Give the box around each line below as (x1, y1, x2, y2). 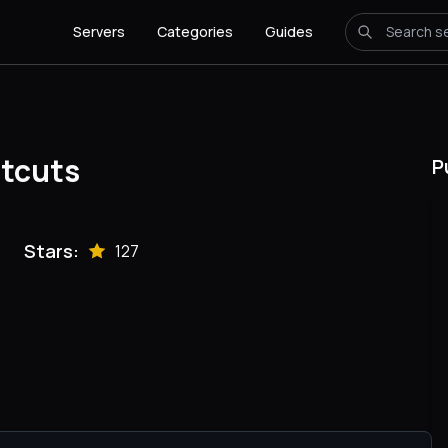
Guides (265, 22, 313, 41)
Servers (73, 22, 125, 41)
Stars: (24, 239, 79, 263)
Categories (157, 22, 233, 41)
